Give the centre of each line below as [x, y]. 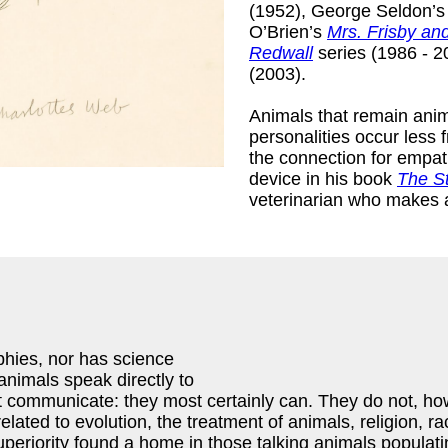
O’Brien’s [288, 31]
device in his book [323, 178]
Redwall [281, 52]
